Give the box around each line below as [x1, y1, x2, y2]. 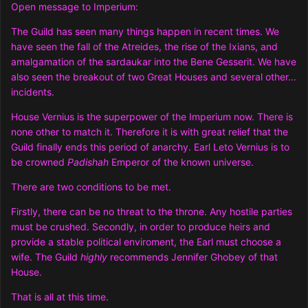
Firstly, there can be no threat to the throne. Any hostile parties [11, 206, 292, 218]
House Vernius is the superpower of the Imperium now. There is [11, 111, 293, 123]
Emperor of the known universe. [111, 156, 254, 168]
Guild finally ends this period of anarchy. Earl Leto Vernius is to [11, 141, 289, 153]
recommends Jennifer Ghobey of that [110, 251, 278, 263]
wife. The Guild [11, 251, 80, 263]
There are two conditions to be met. [11, 181, 171, 193]
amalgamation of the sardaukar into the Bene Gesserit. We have [11, 56, 296, 68]
